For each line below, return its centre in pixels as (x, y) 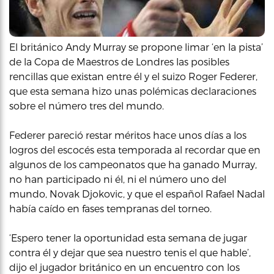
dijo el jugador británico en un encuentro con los (124, 267)
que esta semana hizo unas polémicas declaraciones (133, 91)
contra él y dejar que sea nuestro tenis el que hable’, (130, 252)
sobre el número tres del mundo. (87, 105)
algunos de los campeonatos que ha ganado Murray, (133, 164)
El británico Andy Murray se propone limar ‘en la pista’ (136, 46)
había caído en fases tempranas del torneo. (110, 208)
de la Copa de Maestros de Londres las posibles (119, 61)
